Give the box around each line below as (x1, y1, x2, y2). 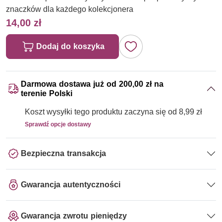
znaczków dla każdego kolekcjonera (6, 4, 133, 14)
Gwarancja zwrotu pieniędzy (21, 211, 127, 221)
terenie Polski (21, 88, 72, 98)
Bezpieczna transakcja (21, 149, 106, 159)
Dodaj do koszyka (36, 41, 105, 51)
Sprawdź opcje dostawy (25, 120, 91, 128)
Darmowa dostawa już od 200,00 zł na (21, 79, 164, 89)
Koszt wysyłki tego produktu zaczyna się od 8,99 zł (25, 107, 202, 116)
